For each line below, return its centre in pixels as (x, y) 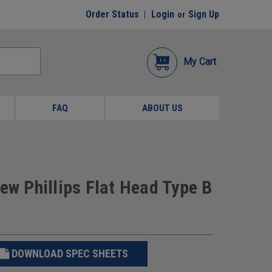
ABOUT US (162, 108)
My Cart (200, 62)
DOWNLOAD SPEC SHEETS (70, 253)
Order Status (112, 14)
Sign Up (204, 14)
